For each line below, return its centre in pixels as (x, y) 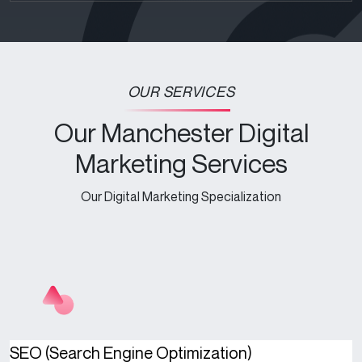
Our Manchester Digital (181, 133)
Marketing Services (181, 164)
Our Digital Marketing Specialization (181, 197)
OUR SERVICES (181, 92)
